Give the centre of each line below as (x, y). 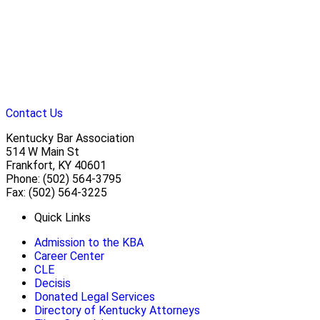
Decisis (52, 284)
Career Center (69, 256)
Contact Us (34, 114)
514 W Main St (42, 152)
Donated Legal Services (95, 297)
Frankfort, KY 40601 (56, 166)
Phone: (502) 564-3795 (64, 179)
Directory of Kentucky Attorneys (117, 311)
